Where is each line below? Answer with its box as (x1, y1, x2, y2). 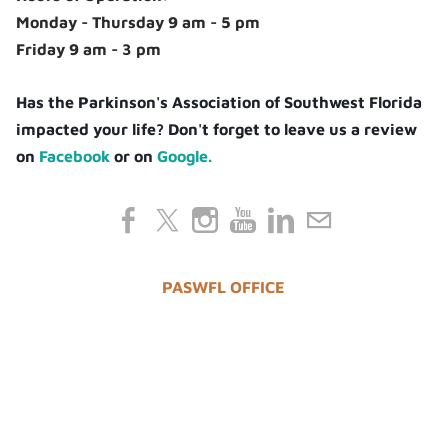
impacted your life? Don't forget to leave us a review (16, 120, 418, 139)
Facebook (39, 147, 111, 166)
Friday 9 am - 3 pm (16, 40, 162, 59)
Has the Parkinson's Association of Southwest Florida (16, 93, 423, 112)
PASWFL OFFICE (162, 277, 286, 297)
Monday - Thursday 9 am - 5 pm (16, 13, 261, 32)
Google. (157, 147, 213, 166)
